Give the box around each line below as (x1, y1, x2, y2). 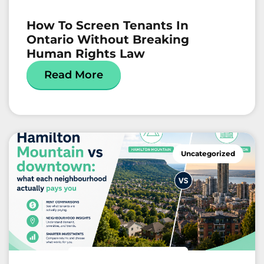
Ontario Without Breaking (27, 32, 189, 47)
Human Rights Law (27, 47, 145, 61)
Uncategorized (181, 149, 235, 159)
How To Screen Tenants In (27, 18, 189, 33)
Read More (44, 68, 103, 82)
